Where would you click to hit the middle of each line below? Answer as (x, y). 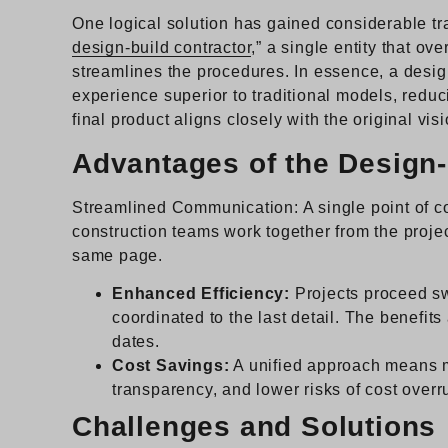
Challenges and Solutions (254, 427)
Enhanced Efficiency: (201, 294)
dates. (136, 342)
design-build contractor (162, 48)
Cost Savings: (171, 366)
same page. (118, 255)
